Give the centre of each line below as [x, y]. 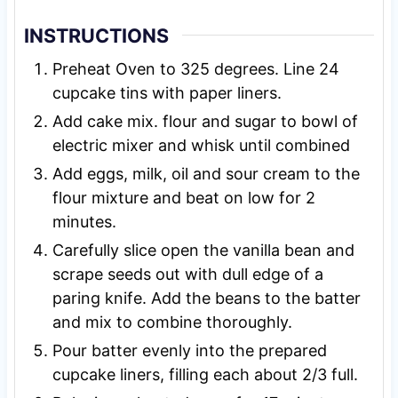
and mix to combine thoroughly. [172, 322]
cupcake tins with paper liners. [167, 93]
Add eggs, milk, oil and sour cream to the [206, 174]
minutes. [84, 222]
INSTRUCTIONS [96, 35]
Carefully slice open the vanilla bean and [203, 251]
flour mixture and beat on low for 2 [183, 198]
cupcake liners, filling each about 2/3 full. [205, 375]
